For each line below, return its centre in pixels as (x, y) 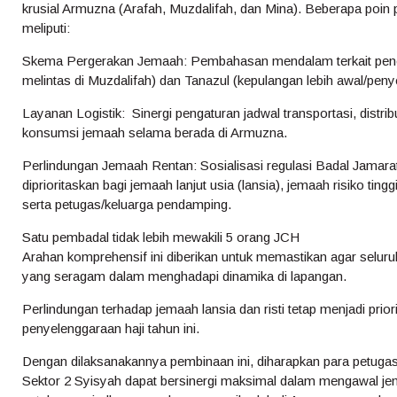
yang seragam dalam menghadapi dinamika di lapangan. (186, 276)
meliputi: (46, 28)
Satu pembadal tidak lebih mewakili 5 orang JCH (161, 237)
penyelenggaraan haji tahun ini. (111, 329)
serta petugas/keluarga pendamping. (128, 205)
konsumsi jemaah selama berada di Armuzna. (155, 133)
